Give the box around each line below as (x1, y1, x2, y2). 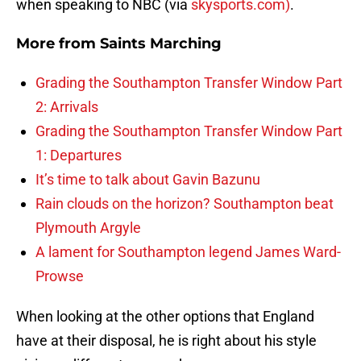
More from (16, 35, 100, 53)
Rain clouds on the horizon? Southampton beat (35, 195, 334, 213)
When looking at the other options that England (16, 308, 314, 326)
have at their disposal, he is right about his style (16, 332, 317, 350)
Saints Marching (100, 35, 222, 53)
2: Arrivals (35, 98, 98, 116)
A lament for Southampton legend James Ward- (35, 243, 341, 261)
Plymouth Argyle (35, 219, 141, 237)
